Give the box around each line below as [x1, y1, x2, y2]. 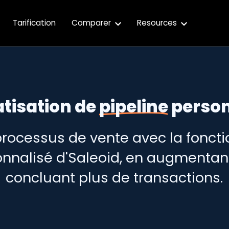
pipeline [99, 95, 168, 118]
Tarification [13, 17, 56, 29]
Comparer [72, 17, 113, 29]
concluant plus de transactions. [6, 168, 223, 188]
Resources [137, 17, 179, 29]
